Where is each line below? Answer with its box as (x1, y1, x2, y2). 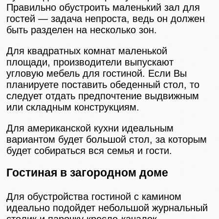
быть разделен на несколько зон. (6, 24, 157, 36)
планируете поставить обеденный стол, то (6, 79, 200, 90)
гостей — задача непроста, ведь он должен (6, 13, 205, 24)
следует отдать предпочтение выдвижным (6, 90, 199, 102)
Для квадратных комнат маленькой (6, 45, 168, 57)
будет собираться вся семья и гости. (6, 145, 173, 156)
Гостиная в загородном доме (6, 166, 169, 179)
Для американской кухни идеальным (6, 123, 174, 134)
